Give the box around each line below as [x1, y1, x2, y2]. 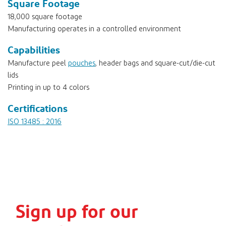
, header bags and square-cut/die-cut [95, 59, 215, 67]
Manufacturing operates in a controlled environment [8, 25, 181, 33]
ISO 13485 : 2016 [8, 118, 62, 126]
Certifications [8, 101, 68, 115]
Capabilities [8, 43, 60, 56]
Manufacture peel [8, 59, 68, 67]
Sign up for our [16, 200, 138, 222]
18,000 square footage [8, 13, 82, 21]
